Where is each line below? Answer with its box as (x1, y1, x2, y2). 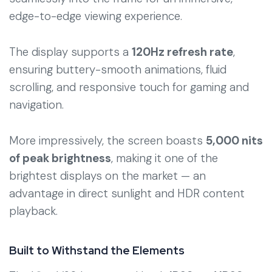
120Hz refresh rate (132, 44, 233, 59)
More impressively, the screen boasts (9, 132, 206, 148)
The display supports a (9, 44, 132, 59)
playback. (9, 203, 58, 219)
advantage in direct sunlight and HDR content (9, 185, 245, 201)
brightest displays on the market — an (9, 168, 206, 183)
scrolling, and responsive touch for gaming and (9, 79, 249, 95)
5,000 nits (206, 132, 263, 148)
